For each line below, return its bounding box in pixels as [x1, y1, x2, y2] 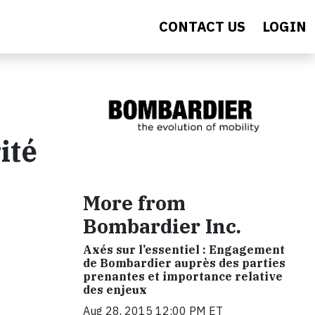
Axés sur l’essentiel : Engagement [83, 243, 285, 257]
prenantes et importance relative [83, 269, 283, 284]
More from [83, 190, 186, 217]
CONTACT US [159, 17, 245, 36]
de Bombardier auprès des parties [83, 256, 285, 271]
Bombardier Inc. [83, 213, 241, 240]
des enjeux [83, 283, 147, 297]
